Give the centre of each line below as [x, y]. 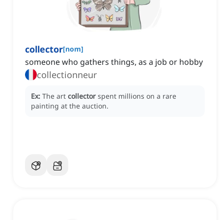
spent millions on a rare [137, 96]
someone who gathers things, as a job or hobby [114, 62]
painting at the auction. [70, 106]
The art [55, 96]
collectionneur [67, 75]
